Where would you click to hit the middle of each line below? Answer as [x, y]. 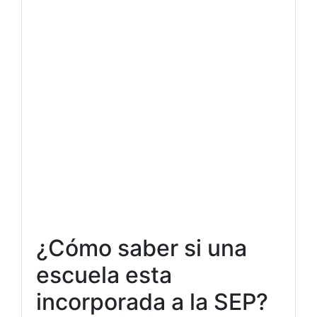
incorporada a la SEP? [152, 302]
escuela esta [104, 275]
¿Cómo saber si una [142, 248]
